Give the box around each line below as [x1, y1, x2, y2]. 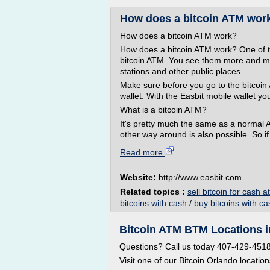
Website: [120, 172, 159, 182]
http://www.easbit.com [159, 172, 242, 182]
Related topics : [120, 187, 187, 196]
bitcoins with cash [120, 198, 187, 208]
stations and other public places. [120, 66, 243, 76]
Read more [120, 148, 165, 157]
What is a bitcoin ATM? [120, 105, 207, 115]
